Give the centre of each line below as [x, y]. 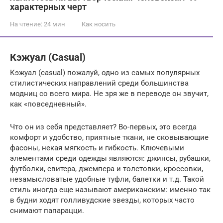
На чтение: [26, 24]
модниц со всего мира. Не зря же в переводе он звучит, [109, 93]
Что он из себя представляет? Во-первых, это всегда [103, 127]
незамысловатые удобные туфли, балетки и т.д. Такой [107, 179]
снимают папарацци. [47, 210]
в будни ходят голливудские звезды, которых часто [102, 200]
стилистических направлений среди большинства [99, 83]
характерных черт [48, 7]
